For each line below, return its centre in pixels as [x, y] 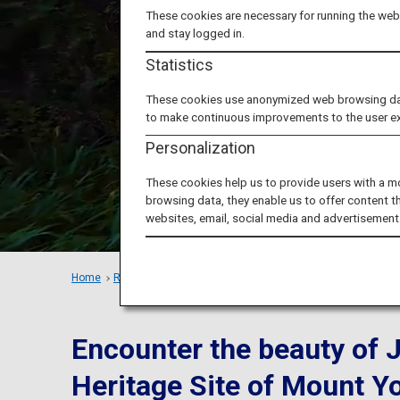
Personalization [201, 148]
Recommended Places [170, 278]
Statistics [180, 64]
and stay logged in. [196, 33]
